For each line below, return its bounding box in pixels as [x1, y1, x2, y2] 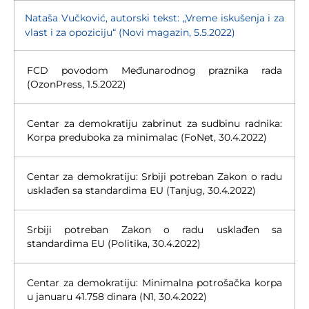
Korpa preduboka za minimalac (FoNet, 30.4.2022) [27, 130, 267, 143]
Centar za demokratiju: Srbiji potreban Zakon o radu [27, 170, 282, 183]
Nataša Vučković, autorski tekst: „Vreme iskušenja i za [25, 11, 284, 24]
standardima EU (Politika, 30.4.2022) [27, 237, 201, 250]
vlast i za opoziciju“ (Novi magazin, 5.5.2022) [25, 26, 235, 39]
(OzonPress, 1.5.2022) [27, 77, 126, 90]
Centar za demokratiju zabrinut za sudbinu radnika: [27, 117, 282, 130]
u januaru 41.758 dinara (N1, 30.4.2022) [27, 290, 207, 303]
